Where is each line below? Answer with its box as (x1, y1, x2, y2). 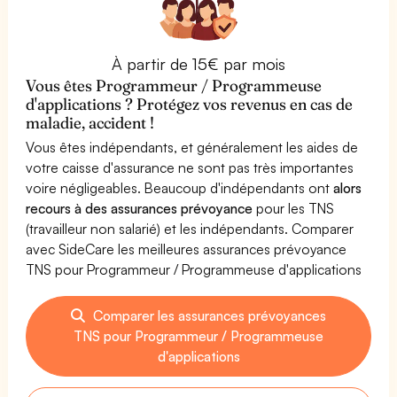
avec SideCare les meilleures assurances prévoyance (26, 239, 347, 258)
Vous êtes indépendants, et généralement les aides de (26, 137, 359, 156)
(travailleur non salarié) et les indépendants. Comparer (26, 219, 354, 237)
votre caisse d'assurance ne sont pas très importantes (26, 158, 354, 176)
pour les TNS (253, 198, 335, 217)
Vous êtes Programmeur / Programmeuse (26, 74, 323, 96)
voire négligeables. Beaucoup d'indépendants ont (26, 178, 334, 197)
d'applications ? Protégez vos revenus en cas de (26, 93, 354, 114)
